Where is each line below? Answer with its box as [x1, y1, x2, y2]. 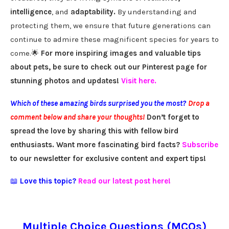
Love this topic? [20, 176, 76, 186]
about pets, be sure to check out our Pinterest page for [10, 62, 207, 72]
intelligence [10, 7, 52, 17]
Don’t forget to [147, 112, 199, 122]
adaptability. [71, 7, 116, 17]
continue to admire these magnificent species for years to [10, 35, 219, 44]
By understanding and [116, 7, 197, 17]
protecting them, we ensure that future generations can [10, 21, 211, 31]
